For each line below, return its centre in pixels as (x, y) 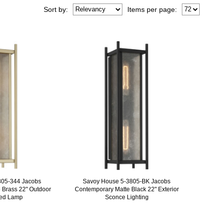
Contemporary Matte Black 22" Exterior (127, 189)
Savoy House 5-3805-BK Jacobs (127, 181)
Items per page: (152, 9)
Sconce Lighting (127, 197)
